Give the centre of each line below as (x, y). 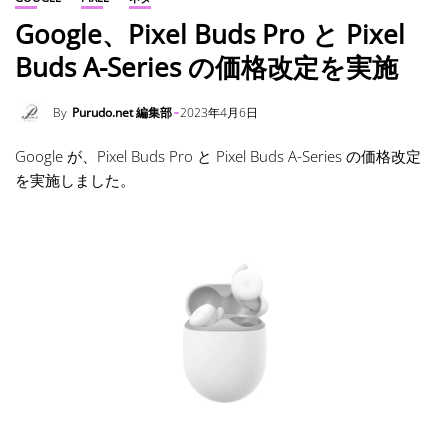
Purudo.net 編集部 (122, 113)
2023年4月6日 (219, 113)
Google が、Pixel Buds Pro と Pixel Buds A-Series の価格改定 (218, 156)
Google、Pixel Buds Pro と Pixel (210, 34)
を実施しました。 (75, 180)
